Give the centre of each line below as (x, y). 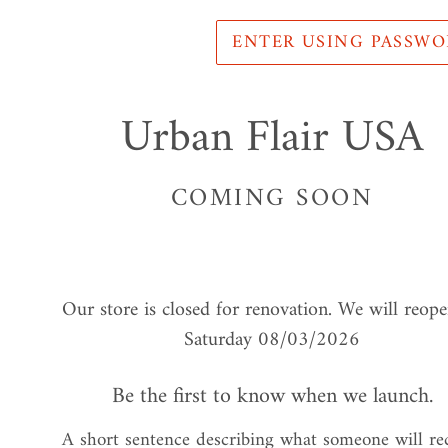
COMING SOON (272, 198)
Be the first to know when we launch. (272, 396)
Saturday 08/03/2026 (272, 340)
